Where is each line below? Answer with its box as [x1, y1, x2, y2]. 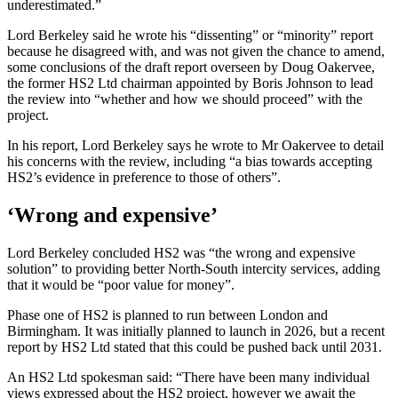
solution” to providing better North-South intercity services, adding [7, 261, 380, 277]
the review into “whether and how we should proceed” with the [7, 92, 362, 107]
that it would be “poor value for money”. [7, 277, 235, 293]
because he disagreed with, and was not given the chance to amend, [7, 44, 385, 60]
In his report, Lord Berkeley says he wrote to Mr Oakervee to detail [7, 138, 384, 154]
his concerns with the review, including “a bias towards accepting [7, 154, 372, 170]
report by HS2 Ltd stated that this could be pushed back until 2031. [7, 339, 382, 355]
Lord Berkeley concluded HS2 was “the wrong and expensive [7, 245, 355, 261]
